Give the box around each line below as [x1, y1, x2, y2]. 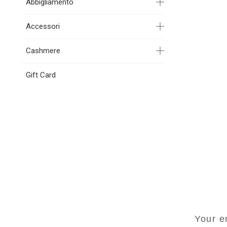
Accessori [25, 21, 60, 31]
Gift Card [25, 70, 56, 80]
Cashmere [25, 46, 60, 55]
